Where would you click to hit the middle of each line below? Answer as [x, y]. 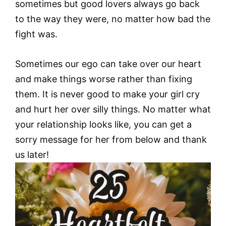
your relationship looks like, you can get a [103, 124]
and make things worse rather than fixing [104, 79]
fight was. [36, 34]
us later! [32, 154]
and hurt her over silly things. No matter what [113, 109]
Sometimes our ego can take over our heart [108, 64]
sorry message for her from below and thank [111, 139]
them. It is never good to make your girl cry [107, 94]
